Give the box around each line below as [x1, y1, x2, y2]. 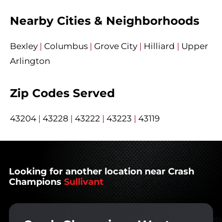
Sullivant [61, 176, 104, 188]
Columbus [44, 41, 88, 52]
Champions [9, 176, 61, 188]
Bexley [10, 41, 38, 52]
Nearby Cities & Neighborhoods [10, 14, 199, 28]
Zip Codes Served [10, 86, 115, 101]
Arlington [10, 56, 50, 66]
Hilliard [144, 41, 175, 52]
